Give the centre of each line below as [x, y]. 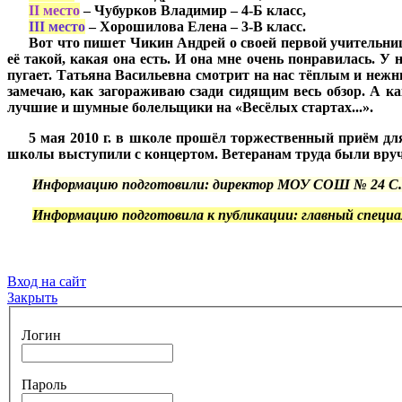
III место [57, 27]
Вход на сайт [47, 282]
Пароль [44, 385]
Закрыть [32, 298]
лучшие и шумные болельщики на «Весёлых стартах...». [190, 108]
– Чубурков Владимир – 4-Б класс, [193, 11]
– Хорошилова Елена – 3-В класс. [196, 27]
